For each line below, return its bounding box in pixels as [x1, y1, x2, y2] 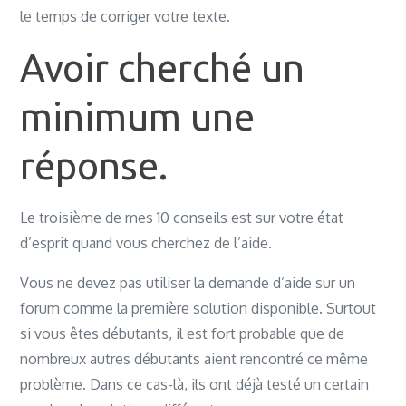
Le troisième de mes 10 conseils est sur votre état [20, 208, 344, 227]
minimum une [20, 95, 256, 138]
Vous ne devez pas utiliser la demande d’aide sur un [20, 274, 356, 292]
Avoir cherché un [20, 46, 305, 89]
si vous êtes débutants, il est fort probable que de [20, 324, 345, 343]
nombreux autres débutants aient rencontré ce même [20, 350, 369, 368]
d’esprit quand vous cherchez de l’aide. [20, 234, 273, 252]
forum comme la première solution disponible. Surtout [20, 299, 377, 317]
